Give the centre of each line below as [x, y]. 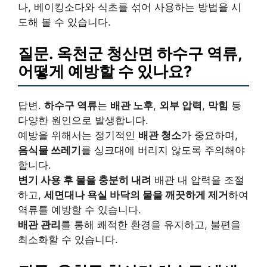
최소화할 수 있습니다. [68, 240]
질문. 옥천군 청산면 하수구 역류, [130, 53]
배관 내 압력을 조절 [198, 180]
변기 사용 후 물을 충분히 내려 [85, 180]
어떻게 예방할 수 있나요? [105, 71]
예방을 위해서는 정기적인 [78, 135]
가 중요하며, [209, 135]
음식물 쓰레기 [49, 150]
